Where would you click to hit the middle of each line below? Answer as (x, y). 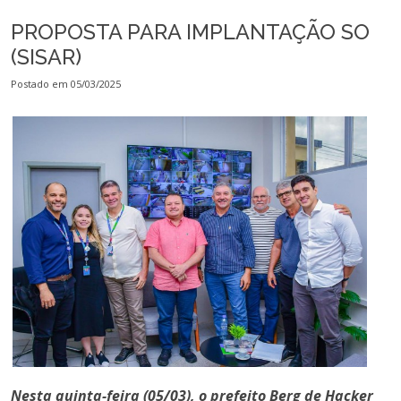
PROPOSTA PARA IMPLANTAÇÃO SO (190, 32)
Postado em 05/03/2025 (66, 84)
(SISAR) (46, 57)
